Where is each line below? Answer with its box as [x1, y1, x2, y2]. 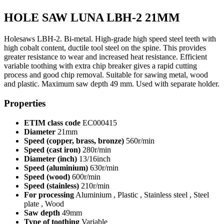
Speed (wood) [24, 172, 70, 181]
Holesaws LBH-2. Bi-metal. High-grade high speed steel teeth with [4, 34, 216, 43]
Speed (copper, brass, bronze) [24, 136, 124, 145]
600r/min [70, 172, 100, 181]
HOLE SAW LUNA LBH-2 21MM [4, 11, 180, 24]
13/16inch [77, 154, 110, 163]
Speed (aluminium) [24, 163, 88, 172]
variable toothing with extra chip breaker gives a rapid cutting [4, 61, 197, 70]
